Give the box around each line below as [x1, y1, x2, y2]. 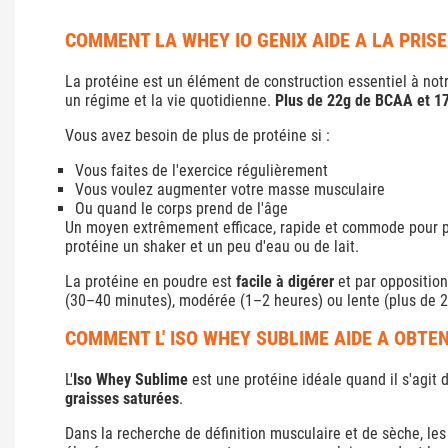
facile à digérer [236, 271, 334, 291]
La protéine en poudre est [65, 271, 236, 291]
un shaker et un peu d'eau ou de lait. [119, 236, 359, 256]
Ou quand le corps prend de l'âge [75, 198, 288, 218]
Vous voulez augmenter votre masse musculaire [75, 179, 385, 199]
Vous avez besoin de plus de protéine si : [65, 125, 330, 145]
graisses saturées [65, 388, 179, 408]
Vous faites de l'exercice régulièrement [75, 160, 328, 180]
